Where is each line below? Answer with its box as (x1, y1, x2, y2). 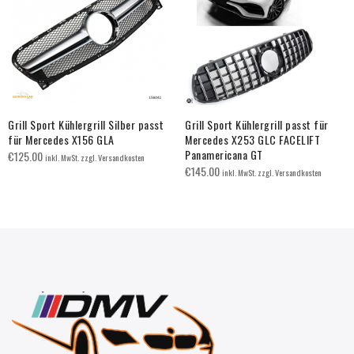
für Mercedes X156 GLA (8, 130, 115, 148)
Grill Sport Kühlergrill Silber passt (8, 115, 164, 133)
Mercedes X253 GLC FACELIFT (185, 130, 320, 148)
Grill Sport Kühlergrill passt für (185, 115, 329, 133)
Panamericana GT (185, 145, 263, 163)
